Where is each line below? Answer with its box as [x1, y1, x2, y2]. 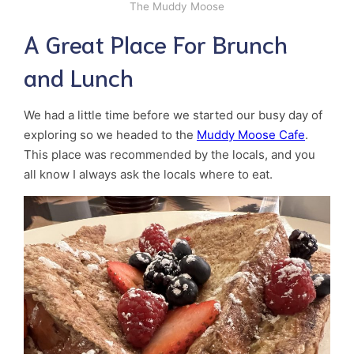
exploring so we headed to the [24, 126, 197, 142]
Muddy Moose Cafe [197, 126, 305, 142]
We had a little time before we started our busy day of [24, 107, 322, 122]
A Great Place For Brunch [24, 27, 288, 58]
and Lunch [24, 60, 134, 92]
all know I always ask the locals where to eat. [24, 166, 273, 182]
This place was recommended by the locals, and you [24, 146, 315, 162]
